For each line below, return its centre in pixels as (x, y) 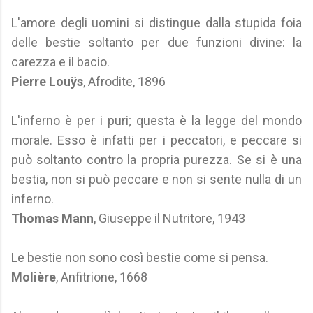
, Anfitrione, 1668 (102, 277)
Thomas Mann (52, 218)
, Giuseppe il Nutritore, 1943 (169, 218)
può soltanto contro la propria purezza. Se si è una (156, 160)
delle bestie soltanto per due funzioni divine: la (156, 42)
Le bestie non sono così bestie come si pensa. (140, 257)
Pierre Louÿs (47, 81)
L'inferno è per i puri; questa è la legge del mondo (156, 121)
